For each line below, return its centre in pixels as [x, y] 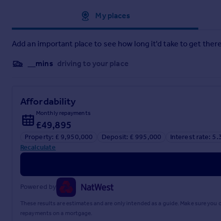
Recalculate [38, 147]
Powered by [38, 187]
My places [113, 15]
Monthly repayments [63, 113]
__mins [40, 63]
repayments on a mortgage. [56, 213]
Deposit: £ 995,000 [131, 137]
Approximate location [45, 15]
